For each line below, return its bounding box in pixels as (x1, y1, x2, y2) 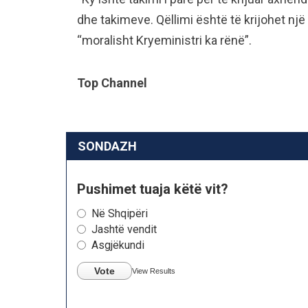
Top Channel (77, 76, 147, 90)
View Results (132, 267, 175, 275)
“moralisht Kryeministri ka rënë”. (77, 33, 252, 47)
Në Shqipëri (91, 207, 148, 220)
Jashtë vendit (91, 223, 157, 236)
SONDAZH (78, 139, 137, 153)
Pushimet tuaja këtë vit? (77, 181, 228, 197)
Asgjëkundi (91, 239, 144, 252)
